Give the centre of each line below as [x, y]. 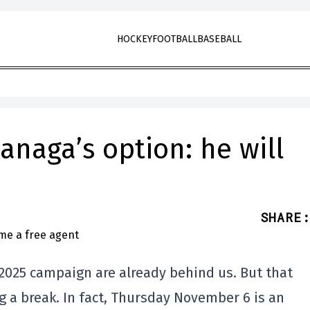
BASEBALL [219, 39]
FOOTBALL [174, 39]
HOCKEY [134, 39]
